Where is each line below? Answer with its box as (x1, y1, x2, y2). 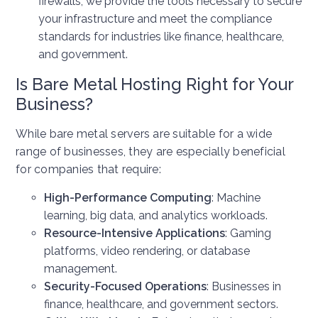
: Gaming (225, 226, 271, 241)
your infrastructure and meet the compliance (38, 12, 272, 26)
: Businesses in (207, 280, 281, 294)
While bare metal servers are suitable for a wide (16, 127, 272, 141)
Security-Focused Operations (44, 280, 207, 294)
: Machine (212, 191, 261, 205)
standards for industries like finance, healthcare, (38, 30, 284, 44)
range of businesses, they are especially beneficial (16, 145, 285, 159)
